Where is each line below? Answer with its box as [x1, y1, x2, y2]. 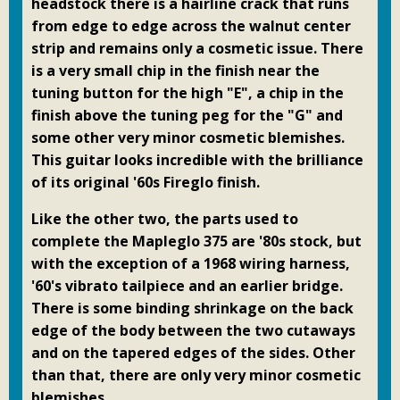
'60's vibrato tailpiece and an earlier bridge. [31, 276, 343, 296]
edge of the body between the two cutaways [31, 321, 355, 340]
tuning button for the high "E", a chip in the [31, 83, 344, 103]
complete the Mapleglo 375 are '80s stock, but [31, 231, 362, 251]
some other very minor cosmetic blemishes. [31, 128, 345, 147]
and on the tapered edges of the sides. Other [31, 343, 355, 362]
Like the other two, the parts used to [31, 209, 298, 229]
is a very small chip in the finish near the [31, 61, 320, 80]
